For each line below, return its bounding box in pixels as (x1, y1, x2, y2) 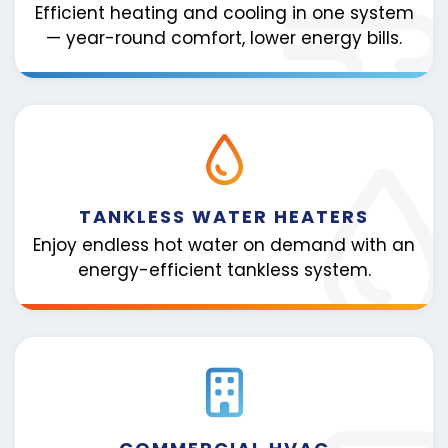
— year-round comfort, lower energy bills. (46, 25, 402, 50)
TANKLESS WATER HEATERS (79, 203, 369, 229)
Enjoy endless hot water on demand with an (33, 233, 415, 258)
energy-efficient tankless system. (77, 258, 371, 283)
